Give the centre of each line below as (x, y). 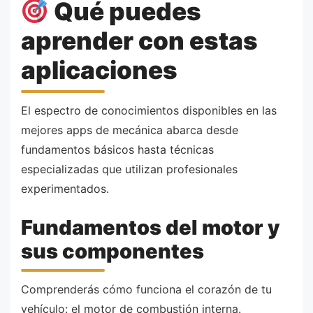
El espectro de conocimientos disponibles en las (149, 110)
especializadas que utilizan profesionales (129, 169)
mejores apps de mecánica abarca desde (130, 130)
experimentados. (65, 188)
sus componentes (112, 252)
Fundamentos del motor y (151, 228)
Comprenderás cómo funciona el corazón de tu (146, 289)
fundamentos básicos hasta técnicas (117, 149)
